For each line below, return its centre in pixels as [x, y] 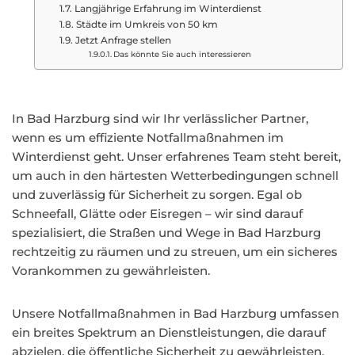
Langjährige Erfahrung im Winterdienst [168, 8]
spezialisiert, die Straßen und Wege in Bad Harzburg [166, 233]
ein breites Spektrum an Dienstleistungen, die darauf [169, 332]
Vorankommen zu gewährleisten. [111, 271]
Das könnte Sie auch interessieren [182, 54]
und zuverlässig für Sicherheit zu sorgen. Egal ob [157, 195]
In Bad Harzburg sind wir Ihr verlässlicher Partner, [160, 118]
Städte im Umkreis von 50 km [147, 24]
